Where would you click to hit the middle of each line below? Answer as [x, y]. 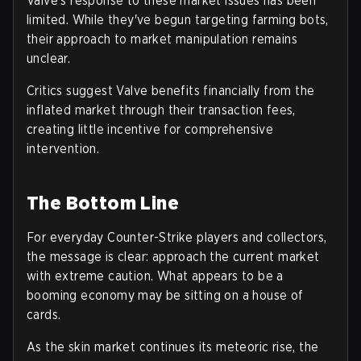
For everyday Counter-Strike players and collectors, [177, 237]
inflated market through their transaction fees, [161, 110]
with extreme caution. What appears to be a [155, 276]
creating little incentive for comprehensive [150, 129]
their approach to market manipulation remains [162, 39]
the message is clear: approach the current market [173, 256]
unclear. [49, 58]
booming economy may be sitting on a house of [165, 295]
